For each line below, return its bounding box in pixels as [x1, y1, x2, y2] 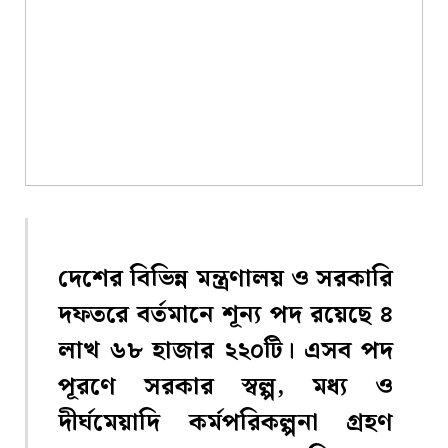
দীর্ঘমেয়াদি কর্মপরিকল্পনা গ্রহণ [58, 403, 393, 443]
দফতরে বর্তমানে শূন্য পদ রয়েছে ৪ [58, 295, 393, 335]
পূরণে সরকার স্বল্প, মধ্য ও [58, 367, 393, 407]
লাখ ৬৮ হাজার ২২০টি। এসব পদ [58, 331, 393, 371]
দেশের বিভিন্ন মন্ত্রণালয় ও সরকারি [58, 259, 393, 299]
